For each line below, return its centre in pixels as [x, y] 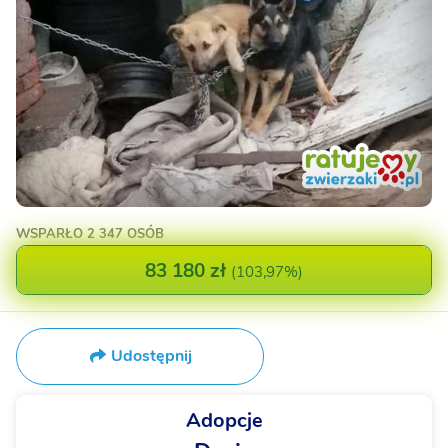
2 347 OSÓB [125, 234]
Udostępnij [151, 356]
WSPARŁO [51, 234]
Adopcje [224, 421]
